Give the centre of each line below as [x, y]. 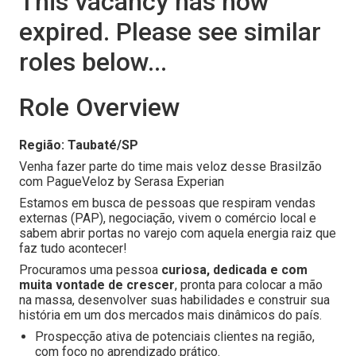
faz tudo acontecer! [75, 248]
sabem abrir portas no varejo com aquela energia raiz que [178, 233]
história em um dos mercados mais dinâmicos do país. [170, 315]
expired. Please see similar [170, 32]
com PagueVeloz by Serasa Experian [122, 182]
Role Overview [100, 107]
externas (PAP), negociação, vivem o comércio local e [168, 218]
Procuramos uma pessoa [90, 270]
